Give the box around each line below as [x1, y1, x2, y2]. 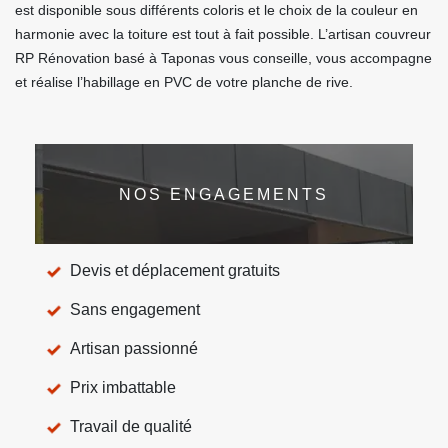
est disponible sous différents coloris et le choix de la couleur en [15, 2, 418, 18]
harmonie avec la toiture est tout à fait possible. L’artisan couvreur [15, 26, 431, 42]
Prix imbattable [70, 379, 176, 396]
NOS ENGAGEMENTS [119, 185, 329, 203]
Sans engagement [70, 301, 200, 318]
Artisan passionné [70, 340, 198, 357]
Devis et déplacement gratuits [70, 262, 280, 279]
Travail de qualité [70, 418, 192, 435]
